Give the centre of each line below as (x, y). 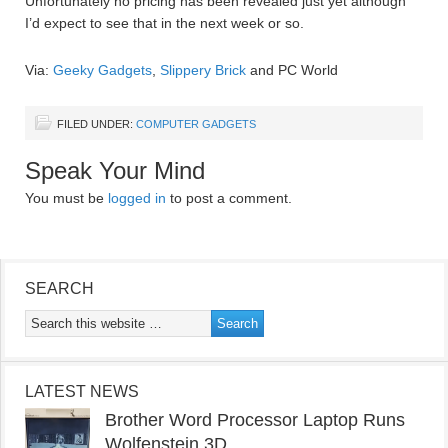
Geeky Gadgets (102, 70)
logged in (137, 198)
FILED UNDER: (96, 124)
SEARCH (59, 289)
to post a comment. (229, 198)
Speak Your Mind (115, 171)
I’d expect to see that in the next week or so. (164, 23)
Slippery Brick (203, 70)
